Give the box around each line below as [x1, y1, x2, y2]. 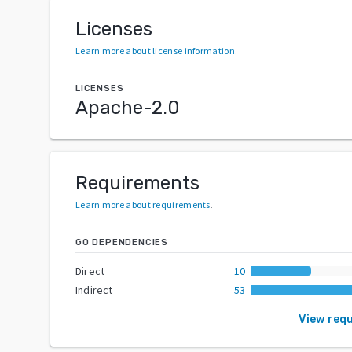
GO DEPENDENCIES [75, 236, 168, 247]
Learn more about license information [75, 44, 235, 57]
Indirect [75, 282, 113, 297]
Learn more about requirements [75, 198, 211, 211]
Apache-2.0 [75, 96, 180, 119]
